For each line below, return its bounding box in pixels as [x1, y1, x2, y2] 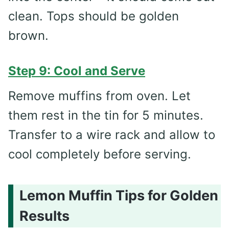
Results [19, 208, 70, 225]
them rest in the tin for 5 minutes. [8, 107, 203, 123]
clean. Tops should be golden [8, 8, 179, 24]
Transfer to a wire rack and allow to [8, 127, 215, 142]
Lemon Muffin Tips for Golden [19, 187, 218, 204]
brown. [8, 28, 49, 43]
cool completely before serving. [8, 146, 191, 162]
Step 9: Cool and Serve [8, 63, 145, 78]
